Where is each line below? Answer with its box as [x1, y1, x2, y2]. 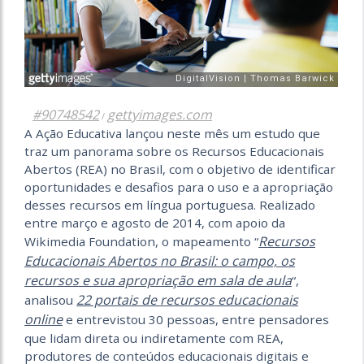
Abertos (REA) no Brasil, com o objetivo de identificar [24, 161, 336, 178]
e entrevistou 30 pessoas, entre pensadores [63, 311, 329, 328]
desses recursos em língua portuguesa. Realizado [24, 197, 315, 214]
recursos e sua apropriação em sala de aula [24, 271, 292, 290]
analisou [24, 292, 76, 309]
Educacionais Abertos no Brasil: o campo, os [24, 252, 295, 271]
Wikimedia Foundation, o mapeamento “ [24, 233, 258, 250]
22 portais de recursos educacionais [76, 291, 298, 310]
